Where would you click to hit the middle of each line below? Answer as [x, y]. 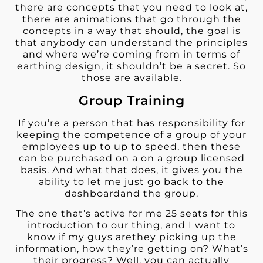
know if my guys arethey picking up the [131, 237]
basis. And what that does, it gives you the [131, 170]
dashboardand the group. [131, 193]
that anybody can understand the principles [131, 43]
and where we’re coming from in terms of [131, 55]
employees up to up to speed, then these [131, 146]
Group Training [131, 100]
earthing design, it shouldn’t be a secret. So [131, 66]
